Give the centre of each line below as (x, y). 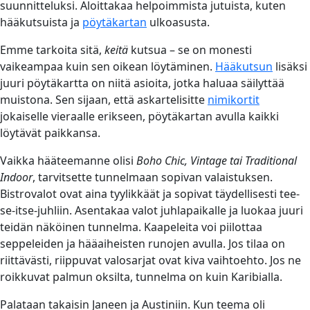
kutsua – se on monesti (190, 49)
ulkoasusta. (178, 22)
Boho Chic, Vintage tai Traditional (217, 160)
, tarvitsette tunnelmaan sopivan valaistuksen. (153, 177)
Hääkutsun (244, 66)
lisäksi (290, 66)
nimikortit (234, 99)
